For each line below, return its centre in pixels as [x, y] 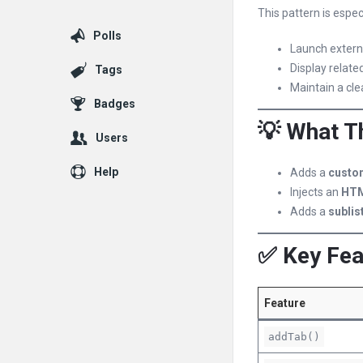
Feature [285, 303]
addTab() [294, 337]
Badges [115, 104]
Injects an [316, 192]
